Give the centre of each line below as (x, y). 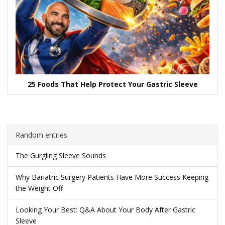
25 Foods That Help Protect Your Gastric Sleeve (113, 84)
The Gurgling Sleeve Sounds (61, 156)
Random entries (41, 135)
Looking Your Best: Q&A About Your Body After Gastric (105, 210)
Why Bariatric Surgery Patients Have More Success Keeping (112, 177)
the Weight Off (39, 188)
